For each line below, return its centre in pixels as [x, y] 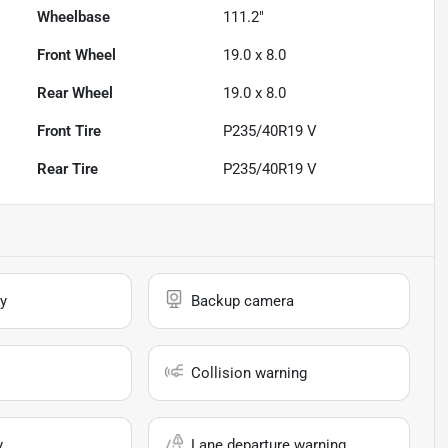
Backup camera [243, 301]
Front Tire [69, 131]
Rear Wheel [75, 93]
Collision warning [249, 373]
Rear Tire [68, 169]
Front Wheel [77, 55]
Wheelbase [74, 17]
